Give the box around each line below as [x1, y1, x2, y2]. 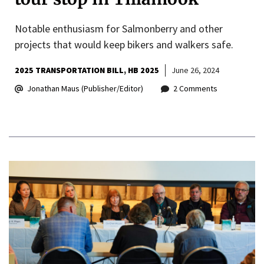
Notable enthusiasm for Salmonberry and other [15, 22, 223, 36]
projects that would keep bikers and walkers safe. [15, 38, 233, 52]
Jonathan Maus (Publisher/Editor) [27, 83, 143, 94]
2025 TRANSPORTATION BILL [15, 65, 124, 76]
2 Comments [173, 83, 217, 94]
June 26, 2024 [171, 65, 219, 76]
